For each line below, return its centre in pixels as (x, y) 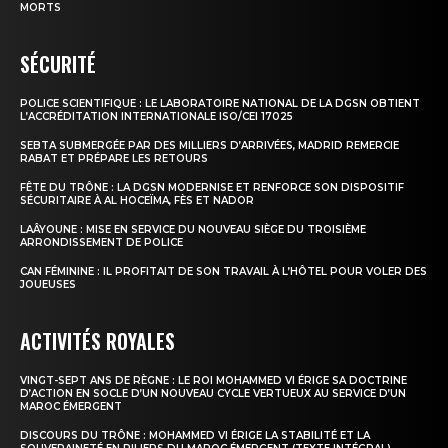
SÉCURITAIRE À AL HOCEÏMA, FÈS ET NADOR (137, 200)
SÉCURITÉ (58, 63)
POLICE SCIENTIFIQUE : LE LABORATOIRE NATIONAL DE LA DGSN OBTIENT (220, 103)
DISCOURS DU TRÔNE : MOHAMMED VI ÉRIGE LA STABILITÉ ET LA (195, 435)
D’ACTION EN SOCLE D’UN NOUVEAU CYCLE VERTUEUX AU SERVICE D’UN (213, 393)
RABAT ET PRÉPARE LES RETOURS (114, 158)
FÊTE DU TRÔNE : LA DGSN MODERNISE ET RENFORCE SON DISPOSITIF (212, 187)
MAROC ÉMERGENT (71, 406)
